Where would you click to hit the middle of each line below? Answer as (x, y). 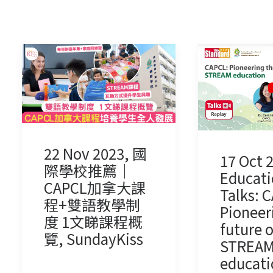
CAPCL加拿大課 (95, 188)
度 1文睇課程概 (93, 222)
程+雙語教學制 (92, 205)
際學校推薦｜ (88, 171)
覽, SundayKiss (94, 239)
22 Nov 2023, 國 (95, 154)
